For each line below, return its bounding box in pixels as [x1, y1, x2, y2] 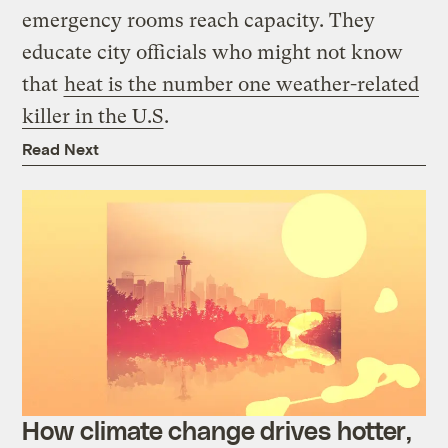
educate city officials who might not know [22, 40, 404, 64]
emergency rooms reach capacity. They [22, 8, 376, 32]
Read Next [22, 138, 100, 158]
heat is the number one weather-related [64, 72, 420, 96]
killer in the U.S [22, 104, 164, 128]
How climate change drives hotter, [22, 415, 413, 446]
